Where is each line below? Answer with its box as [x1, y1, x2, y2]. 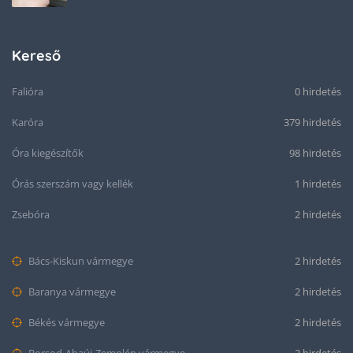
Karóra [12, 114, 43, 129]
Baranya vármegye [26, 284, 116, 299]
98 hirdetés [289, 145, 341, 160]
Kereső [12, 46, 61, 65]
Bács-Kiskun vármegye [26, 253, 133, 268]
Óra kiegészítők [12, 145, 84, 160]
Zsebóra [12, 206, 50, 221]
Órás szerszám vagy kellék [12, 176, 133, 191]
